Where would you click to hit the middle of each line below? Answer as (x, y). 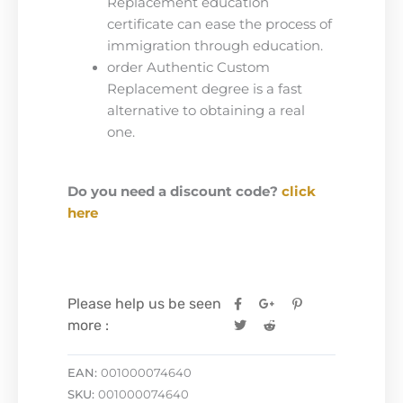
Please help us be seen (144, 304)
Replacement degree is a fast (204, 89)
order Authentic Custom (188, 67)
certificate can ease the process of (219, 24)
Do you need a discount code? (175, 191)
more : (88, 326)
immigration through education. (215, 45)
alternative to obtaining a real (206, 110)
